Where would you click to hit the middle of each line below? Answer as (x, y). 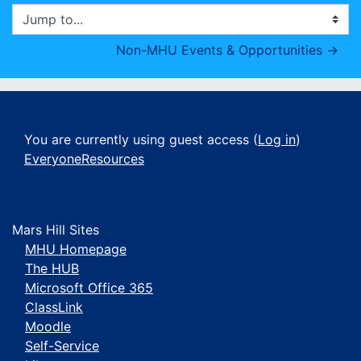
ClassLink (54, 307)
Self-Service (62, 346)
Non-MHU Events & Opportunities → (227, 50)
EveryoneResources (84, 159)
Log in (277, 139)
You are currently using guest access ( (141, 139)
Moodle (48, 326)
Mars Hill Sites (56, 230)
